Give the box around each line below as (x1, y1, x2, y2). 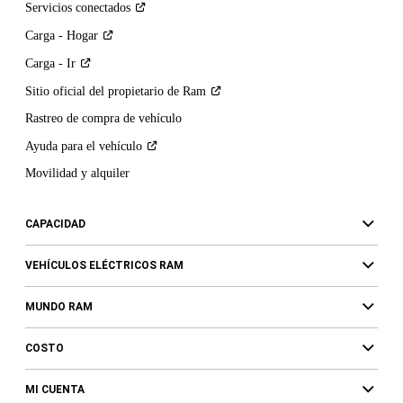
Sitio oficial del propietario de (24, 84, 183, 98)
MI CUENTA (24, 382, 85, 396)
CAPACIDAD (24, 217, 85, 230)
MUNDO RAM (24, 300, 93, 313)
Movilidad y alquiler (24, 166, 130, 180)
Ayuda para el (24, 139, 99, 153)
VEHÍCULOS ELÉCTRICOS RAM (24, 258, 184, 272)
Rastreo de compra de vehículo (24, 111, 182, 125)
